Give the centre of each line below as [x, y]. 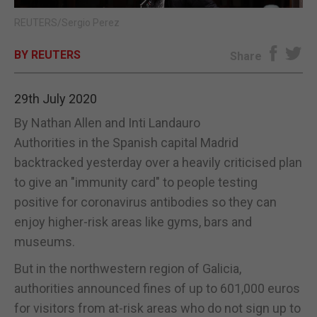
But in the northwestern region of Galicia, [128, 268]
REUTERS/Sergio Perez [67, 22]
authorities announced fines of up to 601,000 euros [157, 288]
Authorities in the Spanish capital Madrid [126, 142]
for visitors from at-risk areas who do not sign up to [157, 308]
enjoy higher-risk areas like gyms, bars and [133, 221]
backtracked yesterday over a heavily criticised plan [158, 162]
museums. [45, 241]
